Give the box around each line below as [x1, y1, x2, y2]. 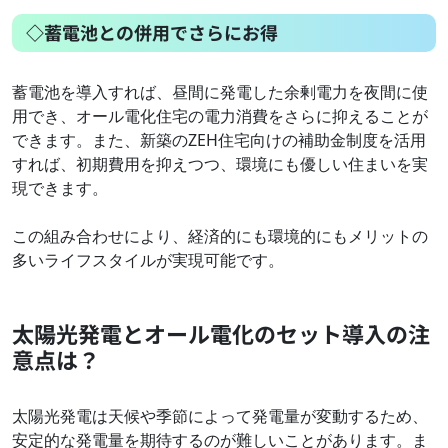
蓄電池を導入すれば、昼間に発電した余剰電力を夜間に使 [12, 81, 428, 104]
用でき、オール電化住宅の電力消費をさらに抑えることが [12, 105, 428, 128]
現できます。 [12, 177, 112, 200]
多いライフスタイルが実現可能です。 [12, 249, 284, 272]
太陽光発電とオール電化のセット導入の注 [12, 317, 430, 350]
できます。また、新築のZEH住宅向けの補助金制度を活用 [12, 129, 426, 152]
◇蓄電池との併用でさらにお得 [26, 18, 283, 45]
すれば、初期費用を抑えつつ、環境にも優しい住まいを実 [12, 153, 428, 176]
